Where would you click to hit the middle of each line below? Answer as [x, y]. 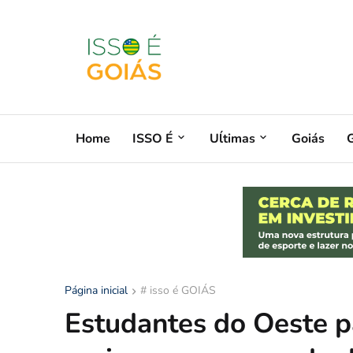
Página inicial [96, 290]
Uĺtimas [232, 138]
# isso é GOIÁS [178, 290]
